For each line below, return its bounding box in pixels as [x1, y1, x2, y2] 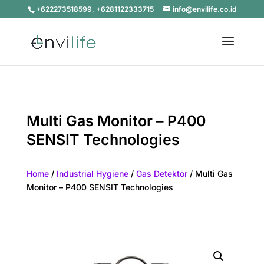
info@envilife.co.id [172, 5, 236, 14]
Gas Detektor [136, 169, 187, 179]
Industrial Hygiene [56, 169, 128, 179]
